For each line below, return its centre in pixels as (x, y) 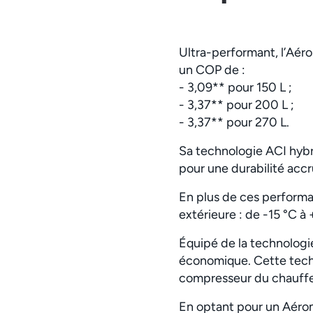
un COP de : (213, 70)
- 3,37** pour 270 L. (235, 122)
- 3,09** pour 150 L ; (235, 87)
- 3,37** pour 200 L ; (236, 104)
